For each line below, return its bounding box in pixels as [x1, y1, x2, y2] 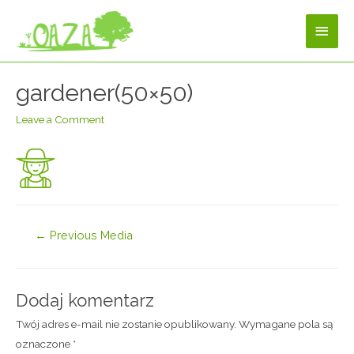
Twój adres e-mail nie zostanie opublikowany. [16, 317, 236, 330]
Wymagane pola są [236, 317, 333, 330]
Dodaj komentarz [16, 289, 154, 311]
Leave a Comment [16, 112, 104, 126]
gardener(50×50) [16, 78, 193, 107]
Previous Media [46, 228, 133, 243]
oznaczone [16, 337, 73, 350]
